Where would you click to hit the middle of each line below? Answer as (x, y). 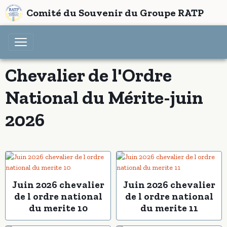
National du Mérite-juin (104, 97)
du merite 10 (58, 208)
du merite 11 (169, 208)
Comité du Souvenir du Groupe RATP (115, 13)
